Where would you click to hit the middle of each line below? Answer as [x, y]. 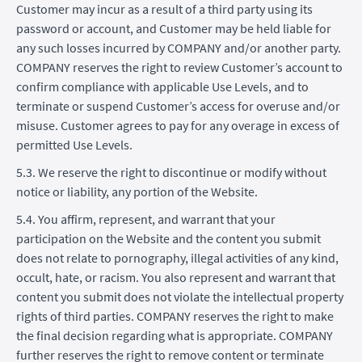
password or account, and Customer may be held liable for [174, 28]
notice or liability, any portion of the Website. [137, 191]
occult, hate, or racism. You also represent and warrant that [176, 277]
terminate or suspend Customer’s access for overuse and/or [178, 105]
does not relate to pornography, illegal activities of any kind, [177, 257]
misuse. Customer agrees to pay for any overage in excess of [178, 125]
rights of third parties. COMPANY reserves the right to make [175, 316]
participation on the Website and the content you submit [168, 238]
